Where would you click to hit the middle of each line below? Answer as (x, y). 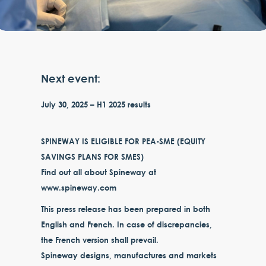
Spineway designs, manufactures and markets (129, 255)
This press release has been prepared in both (126, 208)
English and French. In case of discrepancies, (127, 224)
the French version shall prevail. (100, 239)
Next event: (71, 78)
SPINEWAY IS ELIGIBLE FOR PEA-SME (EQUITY (123, 141)
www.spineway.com (79, 187)
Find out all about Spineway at (99, 172)
